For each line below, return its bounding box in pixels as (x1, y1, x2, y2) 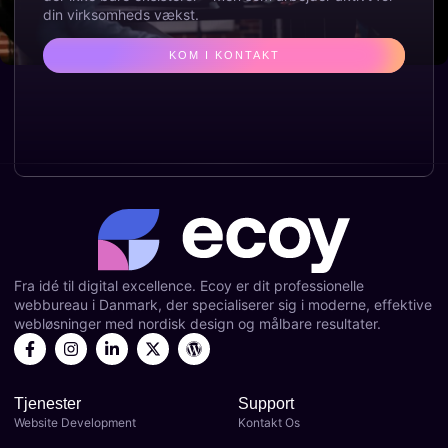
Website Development (14, 415, 136, 430)
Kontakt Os (238, 415, 300, 430)
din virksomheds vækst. (43, 6, 199, 23)
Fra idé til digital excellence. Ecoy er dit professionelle (14, 277, 364, 294)
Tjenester (14, 395, 81, 412)
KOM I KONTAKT (168, 49, 280, 62)
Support (238, 395, 294, 412)
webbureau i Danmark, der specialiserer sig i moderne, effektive (14, 296, 432, 313)
